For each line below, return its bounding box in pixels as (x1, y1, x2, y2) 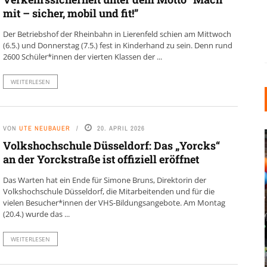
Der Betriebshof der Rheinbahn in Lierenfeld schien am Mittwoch (2, 29, 231, 40)
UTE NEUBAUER (18, 124, 70, 133)
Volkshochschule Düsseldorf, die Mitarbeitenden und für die (2, 186, 215, 197)
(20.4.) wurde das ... (2, 209, 70, 220)
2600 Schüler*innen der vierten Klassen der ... (2, 51, 162, 63)
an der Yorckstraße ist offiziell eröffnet (2, 152, 199, 167)
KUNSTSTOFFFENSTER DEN (77, 225, 222, 239)
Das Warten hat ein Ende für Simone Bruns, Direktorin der (2, 175, 206, 186)
